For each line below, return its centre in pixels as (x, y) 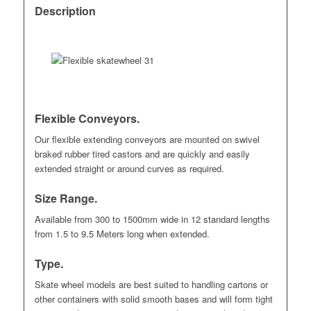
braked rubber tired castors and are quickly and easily (142, 154)
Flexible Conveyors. (87, 119)
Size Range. (66, 199)
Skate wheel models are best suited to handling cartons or (151, 285)
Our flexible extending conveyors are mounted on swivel (147, 140)
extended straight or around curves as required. (129, 169)
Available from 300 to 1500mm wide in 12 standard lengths (152, 219)
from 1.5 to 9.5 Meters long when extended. (122, 234)
